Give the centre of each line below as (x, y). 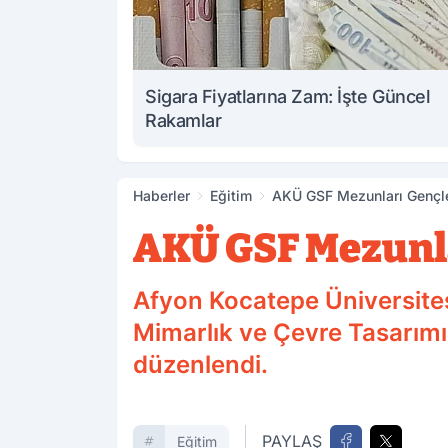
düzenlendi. (200, 365)
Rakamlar (183, 121)
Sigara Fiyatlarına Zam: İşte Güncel (288, 97)
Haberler (161, 196)
